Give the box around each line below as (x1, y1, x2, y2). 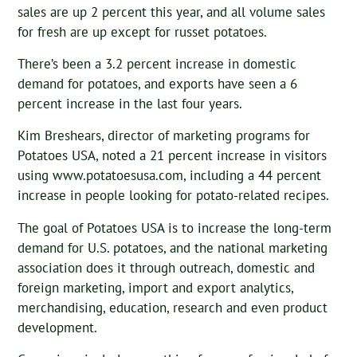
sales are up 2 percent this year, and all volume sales (18, 2, 326, 21)
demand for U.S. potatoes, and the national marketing (18, 238, 328, 257)
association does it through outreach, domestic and (18, 258, 316, 277)
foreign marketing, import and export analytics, (18, 278, 294, 296)
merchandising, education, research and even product (18, 298, 328, 316)
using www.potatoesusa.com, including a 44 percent (18, 167, 322, 185)
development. (18, 318, 98, 336)
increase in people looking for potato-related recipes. (18, 186, 330, 205)
